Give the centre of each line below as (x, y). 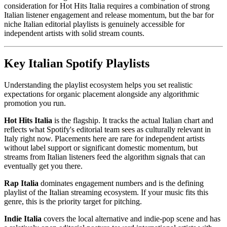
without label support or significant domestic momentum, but (101, 148)
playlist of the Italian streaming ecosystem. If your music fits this (106, 193)
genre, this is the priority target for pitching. (73, 202)
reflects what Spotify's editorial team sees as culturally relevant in (107, 130)
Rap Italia (21, 183)
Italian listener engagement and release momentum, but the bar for (109, 15)
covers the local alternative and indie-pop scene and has (131, 219)
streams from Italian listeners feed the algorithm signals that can (105, 157)
